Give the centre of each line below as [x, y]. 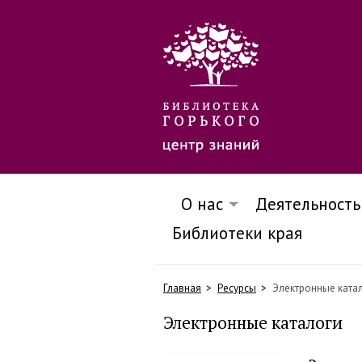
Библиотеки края [237, 233]
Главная [182, 288]
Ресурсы [237, 288]
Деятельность [308, 204]
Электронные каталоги [253, 322]
